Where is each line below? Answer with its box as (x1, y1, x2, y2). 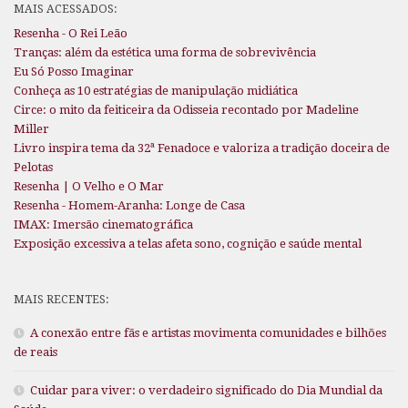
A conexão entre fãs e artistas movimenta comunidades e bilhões (30, 325, 386, 340)
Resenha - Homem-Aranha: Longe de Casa (14, 198, 245, 212)
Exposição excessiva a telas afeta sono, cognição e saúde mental (14, 236, 362, 250)
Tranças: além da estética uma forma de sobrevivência (14, 45, 316, 59)
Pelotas (14, 159, 53, 174)
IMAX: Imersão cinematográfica (14, 217, 193, 231)
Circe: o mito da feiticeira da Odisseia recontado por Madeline (14, 102, 359, 117)
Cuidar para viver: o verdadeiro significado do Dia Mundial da (30, 382, 382, 397)
